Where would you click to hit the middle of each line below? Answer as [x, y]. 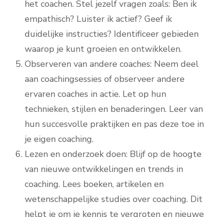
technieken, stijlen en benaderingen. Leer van [114, 109]
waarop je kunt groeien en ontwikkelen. [103, 49]
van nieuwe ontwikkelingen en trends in [104, 169]
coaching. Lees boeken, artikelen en [94, 184]
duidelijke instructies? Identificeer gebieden [112, 34]
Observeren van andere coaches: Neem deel [112, 64]
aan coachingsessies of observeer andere [105, 79]
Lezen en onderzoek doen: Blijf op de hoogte [113, 154]
